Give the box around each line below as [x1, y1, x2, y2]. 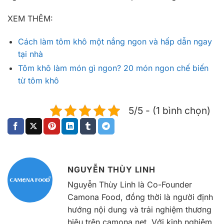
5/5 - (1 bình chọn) [128, 104, 210, 117]
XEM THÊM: [7, 13, 53, 24]
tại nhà [17, 49, 43, 59]
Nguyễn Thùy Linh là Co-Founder [67, 179, 192, 189]
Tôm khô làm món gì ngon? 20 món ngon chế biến [17, 63, 208, 73]
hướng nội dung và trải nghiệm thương [67, 204, 211, 214]
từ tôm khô [17, 75, 59, 86]
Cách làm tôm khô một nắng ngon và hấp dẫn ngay [17, 36, 212, 47]
